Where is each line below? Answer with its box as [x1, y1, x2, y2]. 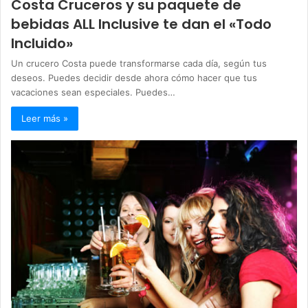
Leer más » [21, 113, 68, 124]
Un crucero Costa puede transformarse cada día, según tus [11, 58, 267, 69]
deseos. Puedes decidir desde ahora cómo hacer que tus [11, 72, 257, 84]
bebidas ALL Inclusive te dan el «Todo [11, 14, 272, 34]
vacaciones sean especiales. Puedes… [11, 87, 175, 98]
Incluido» [11, 34, 73, 54]
